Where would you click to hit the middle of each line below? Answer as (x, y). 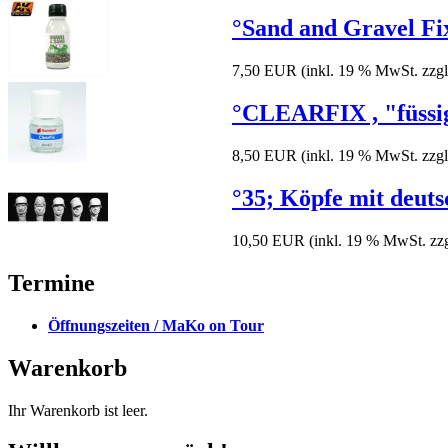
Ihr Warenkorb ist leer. (78, 410)
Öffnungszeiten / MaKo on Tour (156, 325)
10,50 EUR (268, 240)
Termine (51, 282)
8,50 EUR (264, 155)
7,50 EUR (264, 70)
